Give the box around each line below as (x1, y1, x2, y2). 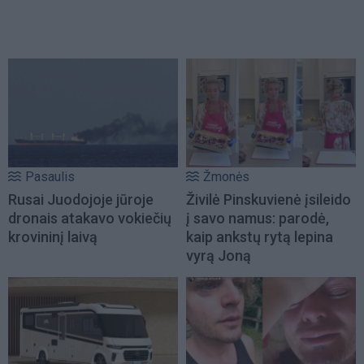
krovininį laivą (8, 227, 97, 245)
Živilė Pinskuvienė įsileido (186, 190, 351, 208)
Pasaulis (25, 168, 75, 184)
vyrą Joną (186, 246, 251, 264)
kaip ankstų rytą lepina (186, 227, 333, 245)
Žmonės (203, 168, 249, 184)
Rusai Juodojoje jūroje (8, 190, 154, 208)
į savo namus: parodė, (186, 209, 329, 227)
